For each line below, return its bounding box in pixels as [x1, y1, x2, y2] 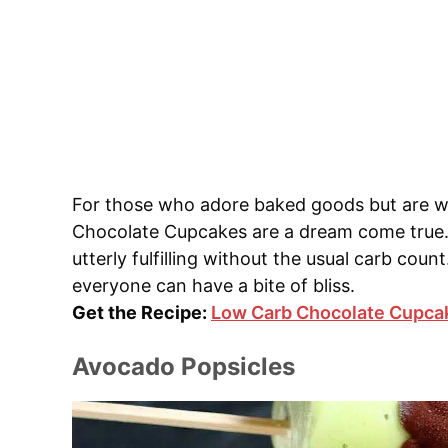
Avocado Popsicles [72, 352, 295, 382]
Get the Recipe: [72, 302, 211, 324]
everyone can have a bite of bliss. [72, 275, 355, 297]
